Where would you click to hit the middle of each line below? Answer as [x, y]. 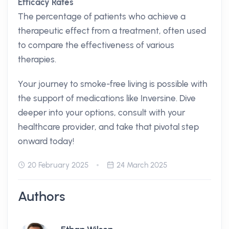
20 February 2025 [58, 165]
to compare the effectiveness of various [96, 45]
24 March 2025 [142, 165]
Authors [42, 196]
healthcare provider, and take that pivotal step [108, 127]
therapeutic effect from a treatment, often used [112, 31]
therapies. [37, 59]
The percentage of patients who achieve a [102, 16]
